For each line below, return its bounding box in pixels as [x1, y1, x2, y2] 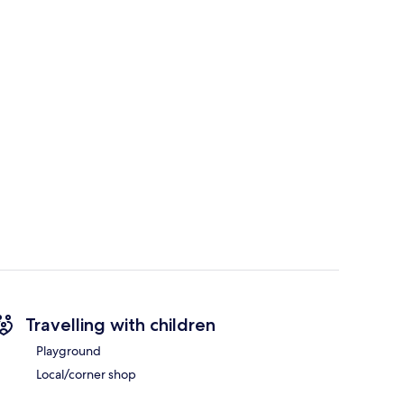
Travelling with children [25, 314, 216, 336]
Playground [36, 343, 101, 360]
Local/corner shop [36, 366, 136, 383]
